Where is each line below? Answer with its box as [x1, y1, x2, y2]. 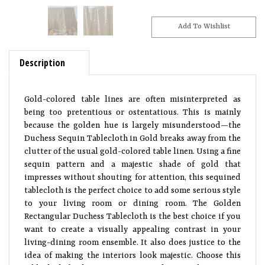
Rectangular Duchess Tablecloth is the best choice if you [24, 212, 241, 221]
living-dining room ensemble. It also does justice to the [24, 238, 241, 247]
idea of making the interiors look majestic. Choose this [24, 251, 241, 260]
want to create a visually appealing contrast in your [24, 225, 241, 234]
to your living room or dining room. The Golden [24, 199, 241, 208]
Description [20, 56, 65, 69]
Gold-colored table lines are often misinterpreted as [24, 95, 241, 104]
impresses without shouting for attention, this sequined [24, 173, 241, 182]
